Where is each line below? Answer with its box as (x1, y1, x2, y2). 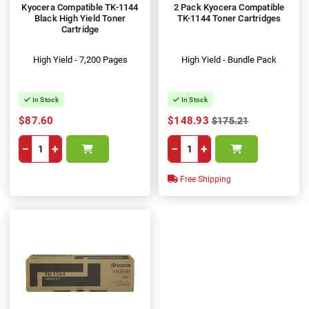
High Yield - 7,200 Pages (32, 54, 128, 66)
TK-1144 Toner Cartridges (177, 13, 281, 24)
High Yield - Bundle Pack (181, 54, 277, 66)
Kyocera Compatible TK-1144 (21, 2, 139, 13)
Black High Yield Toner (34, 13, 126, 24)
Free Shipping (178, 175, 231, 185)
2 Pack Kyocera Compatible (173, 2, 285, 13)
